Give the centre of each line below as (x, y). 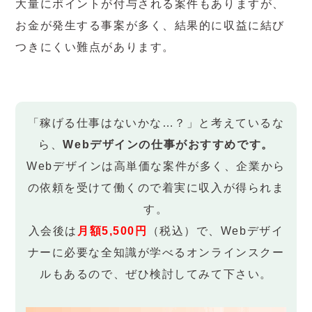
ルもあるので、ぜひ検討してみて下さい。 (156, 274)
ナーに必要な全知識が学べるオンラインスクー (156, 252)
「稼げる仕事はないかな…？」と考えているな (156, 123)
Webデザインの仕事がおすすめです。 (168, 144)
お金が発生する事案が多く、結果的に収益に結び (150, 26)
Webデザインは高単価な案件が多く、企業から (156, 166)
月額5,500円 (112, 231)
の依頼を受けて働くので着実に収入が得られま (156, 187)
